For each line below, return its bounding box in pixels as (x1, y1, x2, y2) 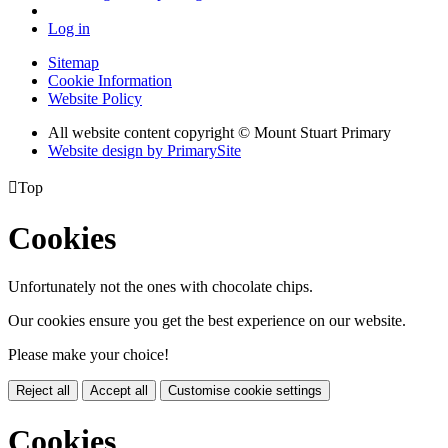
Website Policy (48, 90, 142, 108)
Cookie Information (48, 72, 172, 90)
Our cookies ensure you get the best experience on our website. (8, 312, 406, 330)
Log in (48, 20, 90, 38)
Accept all (90, 383, 148, 399)
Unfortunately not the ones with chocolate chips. (8, 278, 313, 296)
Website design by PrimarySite (48, 142, 241, 160)
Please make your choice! (8, 346, 169, 364)
